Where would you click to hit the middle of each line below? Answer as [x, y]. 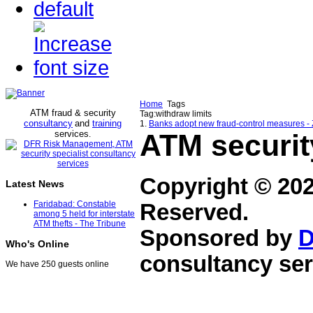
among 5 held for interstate [84, 214]
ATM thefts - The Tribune [80, 224]
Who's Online [37, 244]
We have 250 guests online [57, 264]
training [107, 123]
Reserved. [194, 213]
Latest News [35, 184]
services [72, 134]
